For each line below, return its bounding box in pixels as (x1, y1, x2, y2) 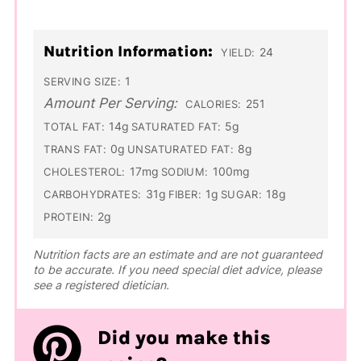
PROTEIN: (44, 210, 94, 223)
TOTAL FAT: (44, 120, 106, 133)
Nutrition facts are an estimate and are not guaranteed (32, 247, 322, 261)
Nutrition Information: (44, 42, 214, 60)
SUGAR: (220, 188, 263, 201)
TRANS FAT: (44, 143, 107, 156)
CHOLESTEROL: (44, 165, 126, 178)
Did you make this (97, 326, 271, 349)
